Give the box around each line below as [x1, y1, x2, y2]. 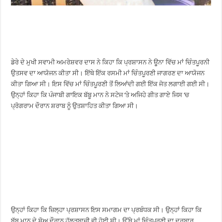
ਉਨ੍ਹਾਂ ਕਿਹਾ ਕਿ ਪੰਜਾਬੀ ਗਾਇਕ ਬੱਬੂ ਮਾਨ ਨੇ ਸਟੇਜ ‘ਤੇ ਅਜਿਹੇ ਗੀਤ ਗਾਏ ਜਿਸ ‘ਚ [11, 91, 190, 99]
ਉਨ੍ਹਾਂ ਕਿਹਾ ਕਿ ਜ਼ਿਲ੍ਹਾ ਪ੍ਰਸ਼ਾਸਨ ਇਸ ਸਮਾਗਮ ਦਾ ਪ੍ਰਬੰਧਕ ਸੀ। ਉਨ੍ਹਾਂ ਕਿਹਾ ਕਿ [11, 206, 202, 214]
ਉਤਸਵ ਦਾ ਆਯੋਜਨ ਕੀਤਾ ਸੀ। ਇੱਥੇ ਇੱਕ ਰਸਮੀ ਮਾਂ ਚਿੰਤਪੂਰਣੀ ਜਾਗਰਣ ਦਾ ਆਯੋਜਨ [11, 69, 205, 77]
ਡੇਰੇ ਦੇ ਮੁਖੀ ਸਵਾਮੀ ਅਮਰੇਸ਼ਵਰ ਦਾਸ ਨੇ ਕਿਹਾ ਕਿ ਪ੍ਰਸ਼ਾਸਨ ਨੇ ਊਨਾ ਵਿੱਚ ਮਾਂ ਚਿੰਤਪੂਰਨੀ [11, 58, 210, 66]
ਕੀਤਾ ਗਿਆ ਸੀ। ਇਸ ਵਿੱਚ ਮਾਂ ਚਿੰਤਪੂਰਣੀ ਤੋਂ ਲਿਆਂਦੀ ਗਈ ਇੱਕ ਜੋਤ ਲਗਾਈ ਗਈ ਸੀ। [11, 80, 210, 88]
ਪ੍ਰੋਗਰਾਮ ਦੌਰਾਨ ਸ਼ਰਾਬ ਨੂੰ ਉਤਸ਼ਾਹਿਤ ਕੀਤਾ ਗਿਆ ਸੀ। [11, 102, 139, 110]
